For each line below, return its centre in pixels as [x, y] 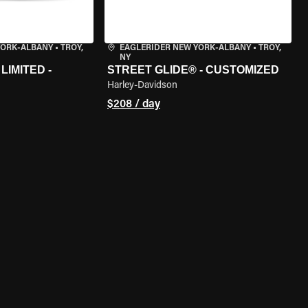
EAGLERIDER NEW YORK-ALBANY [185, 48]
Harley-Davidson [142, 86]
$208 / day [133, 104]
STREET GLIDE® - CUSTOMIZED [193, 70]
